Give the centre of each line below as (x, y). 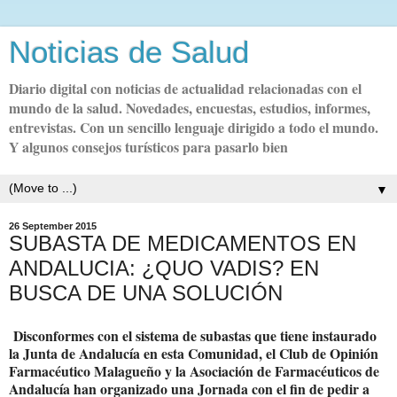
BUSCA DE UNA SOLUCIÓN (146, 293)
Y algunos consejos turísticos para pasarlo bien (148, 147)
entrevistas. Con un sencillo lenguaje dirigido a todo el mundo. (194, 127)
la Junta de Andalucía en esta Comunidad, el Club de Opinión (194, 353)
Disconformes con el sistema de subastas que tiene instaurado (193, 335)
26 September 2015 (53, 226)
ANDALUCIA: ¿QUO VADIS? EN (164, 268)
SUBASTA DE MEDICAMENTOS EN (183, 243)
